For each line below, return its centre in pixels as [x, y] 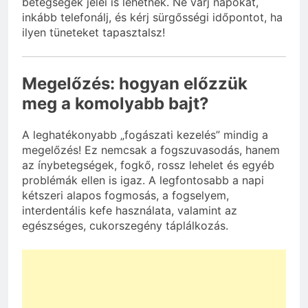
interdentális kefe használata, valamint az [130, 210]
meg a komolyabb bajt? [115, 104]
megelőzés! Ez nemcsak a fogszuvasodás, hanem [151, 150]
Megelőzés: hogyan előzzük [135, 84]
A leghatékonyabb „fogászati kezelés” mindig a [145, 134]
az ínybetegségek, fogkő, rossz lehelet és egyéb [148, 165]
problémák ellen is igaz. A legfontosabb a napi [143, 180]
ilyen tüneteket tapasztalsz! [93, 33]
